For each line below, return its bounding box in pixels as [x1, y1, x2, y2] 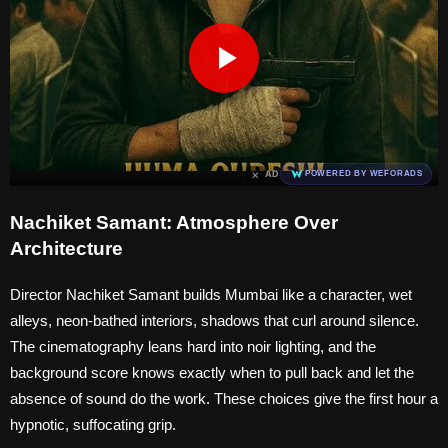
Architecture [10, 238, 123, 260]
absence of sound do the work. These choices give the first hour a [10, 390, 438, 408]
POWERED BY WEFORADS [304, 169, 423, 179]
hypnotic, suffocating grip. [10, 416, 176, 434]
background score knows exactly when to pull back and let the [10, 364, 414, 382]
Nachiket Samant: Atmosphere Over [10, 212, 338, 234]
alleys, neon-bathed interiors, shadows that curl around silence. [10, 312, 419, 330]
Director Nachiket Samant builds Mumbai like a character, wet [10, 286, 412, 304]
